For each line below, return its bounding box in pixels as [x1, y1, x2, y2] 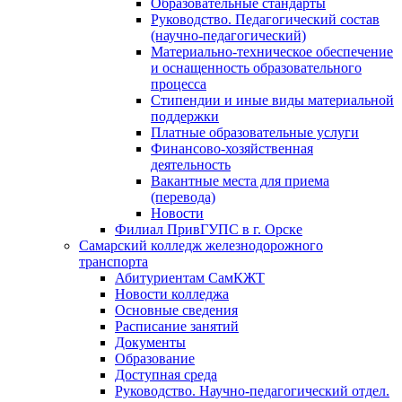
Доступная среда [115, 367, 217, 382]
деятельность [151, 157, 231, 172]
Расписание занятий [115, 319, 239, 334]
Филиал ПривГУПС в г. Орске [115, 222, 302, 237]
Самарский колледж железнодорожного [79, 238, 323, 253]
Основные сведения [115, 302, 238, 318]
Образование [115, 351, 195, 366]
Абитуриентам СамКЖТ [115, 270, 265, 285]
